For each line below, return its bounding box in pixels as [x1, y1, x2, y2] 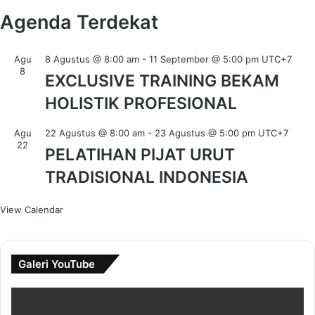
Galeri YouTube [18, 257, 95, 271]
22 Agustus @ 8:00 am [45, 127, 145, 139]
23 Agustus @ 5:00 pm [155, 127, 255, 139]
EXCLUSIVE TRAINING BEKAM [45, 71, 279, 91]
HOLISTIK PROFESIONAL [45, 94, 237, 113]
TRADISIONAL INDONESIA [45, 167, 248, 187]
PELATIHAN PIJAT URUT [45, 145, 235, 165]
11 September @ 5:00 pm [149, 53, 259, 65]
